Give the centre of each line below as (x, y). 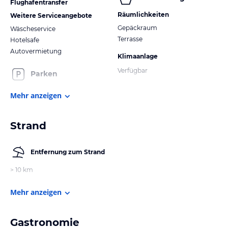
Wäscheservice (33, 28)
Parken (44, 74)
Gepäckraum (137, 27)
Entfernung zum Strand (68, 152)
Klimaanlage (138, 56)
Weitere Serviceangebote (51, 15)
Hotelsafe (25, 40)
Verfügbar (133, 70)
